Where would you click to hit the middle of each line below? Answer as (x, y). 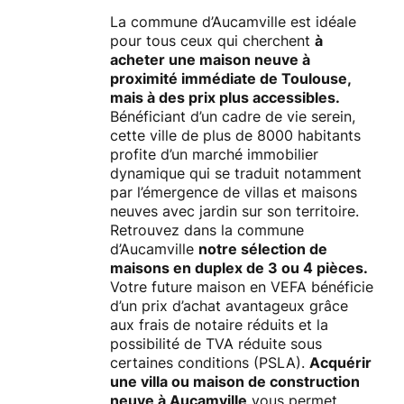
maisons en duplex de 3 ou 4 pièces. (239, 268)
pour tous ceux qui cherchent (212, 41)
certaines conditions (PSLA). (210, 363)
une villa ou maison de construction (235, 382)
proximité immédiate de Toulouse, (230, 79)
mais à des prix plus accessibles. (225, 98)
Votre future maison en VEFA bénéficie (242, 287)
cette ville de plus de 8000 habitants (235, 136)
